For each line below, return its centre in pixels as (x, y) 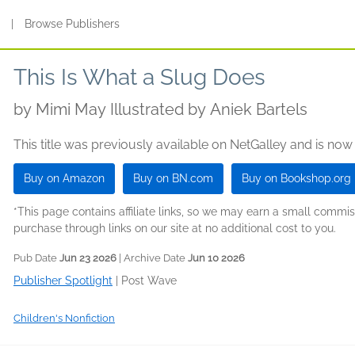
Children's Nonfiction (64, 318)
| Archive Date (152, 258)
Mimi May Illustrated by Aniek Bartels (172, 109)
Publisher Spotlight (63, 281)
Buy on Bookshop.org (296, 178)
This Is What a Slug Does (139, 77)
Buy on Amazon (64, 178)
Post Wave (149, 281)
